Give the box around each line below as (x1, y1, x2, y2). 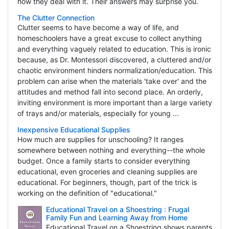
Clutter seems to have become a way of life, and (17, 23, 179, 32)
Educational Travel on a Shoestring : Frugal (45, 205, 189, 214)
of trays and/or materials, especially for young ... (17, 109, 179, 118)
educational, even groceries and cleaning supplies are (17, 167, 197, 176)
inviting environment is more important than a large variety (17, 98, 212, 107)
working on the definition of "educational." (17, 189, 157, 198)
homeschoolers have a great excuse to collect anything (17, 34, 202, 43)
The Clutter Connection (17, 13, 95, 22)
